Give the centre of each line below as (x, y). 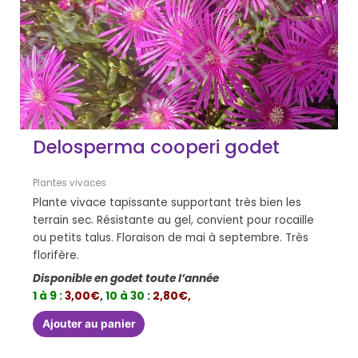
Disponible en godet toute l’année (126, 279)
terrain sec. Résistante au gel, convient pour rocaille (174, 221)
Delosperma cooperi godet (157, 147)
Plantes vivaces (70, 183)
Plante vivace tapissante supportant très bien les (167, 203)
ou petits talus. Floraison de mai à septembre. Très (171, 238)
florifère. (56, 256)
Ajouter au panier (89, 323)
